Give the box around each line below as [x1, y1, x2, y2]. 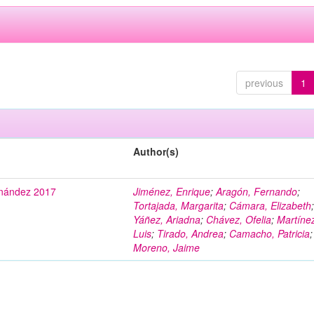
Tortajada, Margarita [133, 198, 224, 212]
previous [245, 76, 283, 90]
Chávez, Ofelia [206, 212, 272, 226]
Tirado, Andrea [157, 226, 224, 240]
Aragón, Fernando [216, 184, 298, 198]
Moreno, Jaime [133, 240, 200, 254]
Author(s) [133, 144, 179, 158]
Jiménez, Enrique [133, 184, 211, 198]
